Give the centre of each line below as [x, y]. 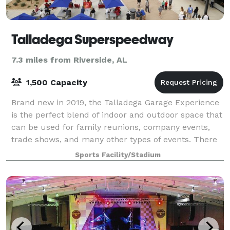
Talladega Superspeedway [92, 39]
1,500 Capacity [55, 82]
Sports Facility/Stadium [118, 155]
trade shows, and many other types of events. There [114, 139]
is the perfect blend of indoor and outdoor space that [117, 114]
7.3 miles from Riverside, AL [69, 60]
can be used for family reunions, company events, [111, 127]
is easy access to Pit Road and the [78, 151]
